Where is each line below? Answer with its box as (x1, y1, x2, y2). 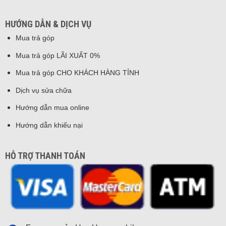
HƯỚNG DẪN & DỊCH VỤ (5, 18, 91, 29)
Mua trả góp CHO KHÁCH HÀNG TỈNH (15, 69, 139, 77)
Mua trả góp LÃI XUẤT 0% (15, 51, 100, 60)
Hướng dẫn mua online (15, 103, 89, 112)
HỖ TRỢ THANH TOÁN (5, 150, 85, 161)
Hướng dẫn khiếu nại (15, 121, 83, 129)
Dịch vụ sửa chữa (15, 86, 72, 94)
